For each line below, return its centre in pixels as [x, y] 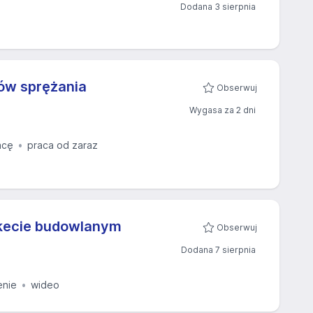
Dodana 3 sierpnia [218, 7]
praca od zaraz [63, 145]
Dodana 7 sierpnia [218, 250]
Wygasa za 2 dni [223, 110]
